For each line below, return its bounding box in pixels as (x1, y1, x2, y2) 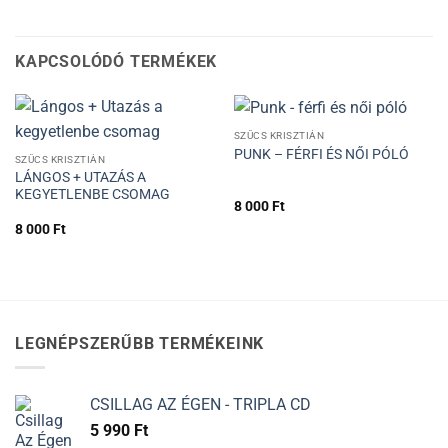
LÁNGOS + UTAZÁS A (14, 168, 146, 185)
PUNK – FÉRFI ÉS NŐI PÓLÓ (233, 145, 409, 162)
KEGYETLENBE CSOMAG (14, 185, 170, 202)
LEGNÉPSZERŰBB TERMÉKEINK (15, 333, 265, 353)
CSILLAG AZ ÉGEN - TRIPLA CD (90, 395, 311, 415)
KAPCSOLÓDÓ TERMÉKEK (15, 51, 218, 71)
